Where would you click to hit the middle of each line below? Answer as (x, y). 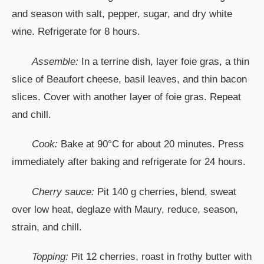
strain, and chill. (47, 227)
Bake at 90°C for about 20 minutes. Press (151, 144)
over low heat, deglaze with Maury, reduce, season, (125, 209)
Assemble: (55, 61)
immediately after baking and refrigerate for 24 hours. (129, 162)
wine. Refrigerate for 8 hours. (76, 32)
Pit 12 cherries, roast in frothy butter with (160, 256)
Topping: (50, 256)
